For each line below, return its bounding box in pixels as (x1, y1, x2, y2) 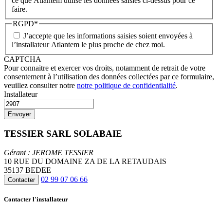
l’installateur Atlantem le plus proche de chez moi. (12, 40, 165, 49)
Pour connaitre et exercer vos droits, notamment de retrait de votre (4, 64, 205, 73)
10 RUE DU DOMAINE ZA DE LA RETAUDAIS (4, 157, 166, 165)
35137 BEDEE (4, 165, 51, 174)
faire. (12, 4, 27, 13)
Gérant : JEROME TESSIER (4, 148, 93, 157)
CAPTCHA (4, 55, 41, 64)
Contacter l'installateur (4, 195, 68, 203)
